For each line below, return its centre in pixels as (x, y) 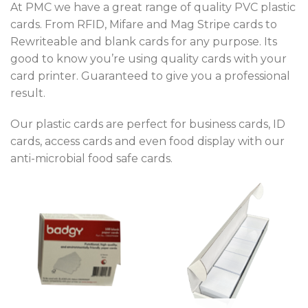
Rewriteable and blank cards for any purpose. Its (144, 41)
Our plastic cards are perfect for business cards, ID (148, 124)
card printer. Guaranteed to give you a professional (150, 76)
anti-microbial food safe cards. (91, 159)
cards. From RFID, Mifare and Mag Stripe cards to (144, 24)
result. (28, 93)
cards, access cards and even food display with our (147, 142)
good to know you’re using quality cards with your (148, 58)
